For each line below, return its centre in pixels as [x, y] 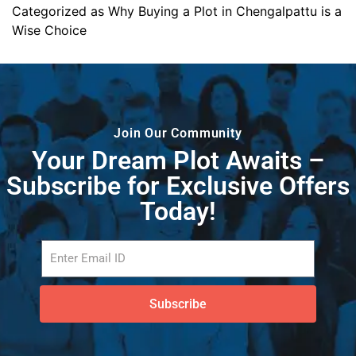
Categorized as [60, 12]
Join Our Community [178, 133]
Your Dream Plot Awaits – [178, 161]
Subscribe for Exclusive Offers [178, 186]
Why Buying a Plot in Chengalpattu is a [225, 12]
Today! [178, 212]
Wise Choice [49, 31]
